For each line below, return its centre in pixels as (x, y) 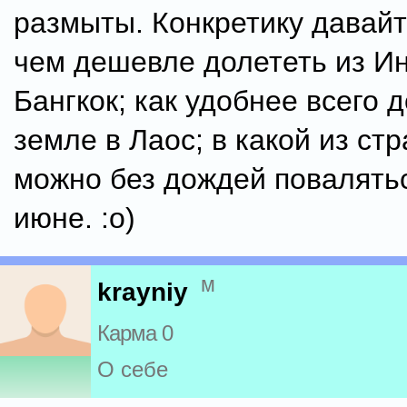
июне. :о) (74, 218)
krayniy (143, 293)
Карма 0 (135, 333)
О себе (133, 370)
